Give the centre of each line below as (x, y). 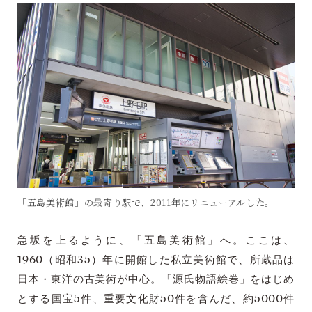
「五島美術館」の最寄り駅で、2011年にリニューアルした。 (146, 202)
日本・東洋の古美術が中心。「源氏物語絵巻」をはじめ (156, 279)
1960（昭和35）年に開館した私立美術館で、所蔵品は (156, 260)
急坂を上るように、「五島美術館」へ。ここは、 (156, 240)
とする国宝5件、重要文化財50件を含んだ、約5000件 (156, 299)
